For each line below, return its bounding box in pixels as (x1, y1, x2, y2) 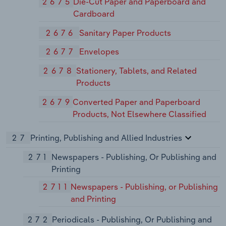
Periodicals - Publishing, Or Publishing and (51, 214, 212, 224)
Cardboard (73, 8, 115, 19)
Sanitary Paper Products (79, 27, 172, 38)
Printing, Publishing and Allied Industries (30, 133, 182, 143)
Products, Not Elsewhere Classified (73, 108, 207, 119)
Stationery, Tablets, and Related (76, 66, 197, 76)
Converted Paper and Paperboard (73, 96, 201, 107)
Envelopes (79, 46, 120, 57)
